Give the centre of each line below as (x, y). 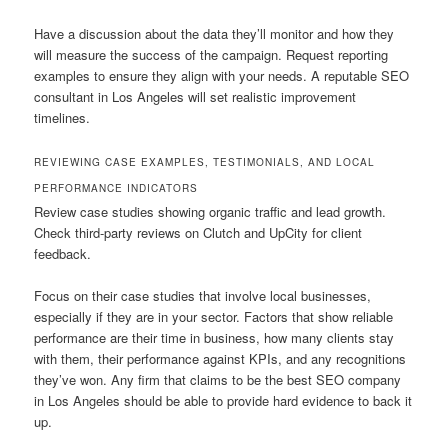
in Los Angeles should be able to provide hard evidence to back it (223, 401)
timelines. (62, 117)
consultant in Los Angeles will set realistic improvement (195, 96)
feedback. (63, 254)
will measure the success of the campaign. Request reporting (211, 54)
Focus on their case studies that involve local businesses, (203, 296)
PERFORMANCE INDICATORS (116, 188)
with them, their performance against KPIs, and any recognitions (220, 359)
